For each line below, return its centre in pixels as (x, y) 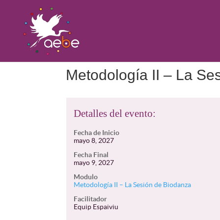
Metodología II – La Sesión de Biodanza (133, 185)
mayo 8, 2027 (94, 140)
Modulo (86, 177)
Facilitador (91, 199)
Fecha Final (91, 155)
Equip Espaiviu (96, 207)
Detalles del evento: (115, 113)
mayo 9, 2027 (94, 163)
